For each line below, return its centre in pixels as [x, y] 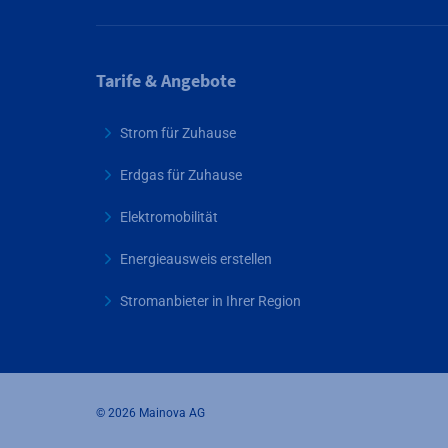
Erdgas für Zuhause [181, 174]
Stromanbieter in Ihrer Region [210, 300]
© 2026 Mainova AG [150, 413]
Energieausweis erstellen [196, 258]
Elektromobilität [169, 216]
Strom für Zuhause [178, 132]
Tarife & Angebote [166, 80]
